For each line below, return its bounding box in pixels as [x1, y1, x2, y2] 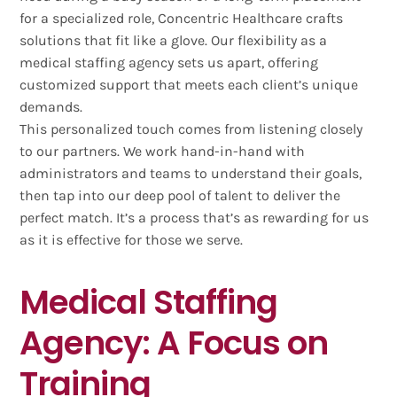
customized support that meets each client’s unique [19, 76, 359, 94]
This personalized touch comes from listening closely [19, 121, 363, 138]
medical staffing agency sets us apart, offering [19, 54, 319, 72]
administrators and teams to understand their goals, [19, 165, 362, 183]
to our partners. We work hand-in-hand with [19, 143, 306, 160]
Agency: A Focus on [19, 320, 329, 366]
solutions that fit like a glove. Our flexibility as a [19, 32, 328, 50]
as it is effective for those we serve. [19, 231, 244, 249]
